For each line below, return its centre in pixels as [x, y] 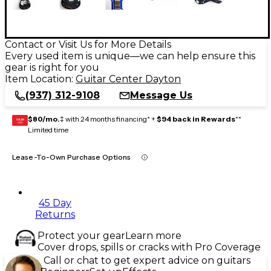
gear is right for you [52, 67]
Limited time [48, 129]
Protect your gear [81, 235]
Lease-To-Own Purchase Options [72, 157]
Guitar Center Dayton [128, 79]
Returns [55, 214]
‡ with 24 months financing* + [108, 119]
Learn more [153, 235]
